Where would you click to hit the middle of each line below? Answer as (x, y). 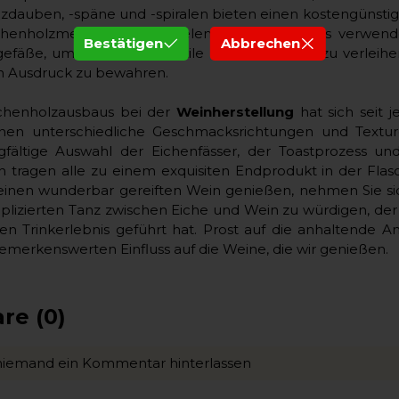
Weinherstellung (235, 111)
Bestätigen (124, 43)
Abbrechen (260, 43)
